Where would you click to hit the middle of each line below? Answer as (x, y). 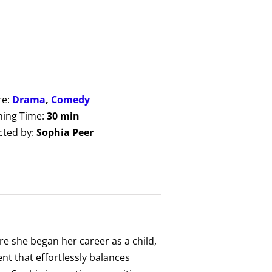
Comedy (71, 99)
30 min (63, 116)
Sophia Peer (65, 132)
